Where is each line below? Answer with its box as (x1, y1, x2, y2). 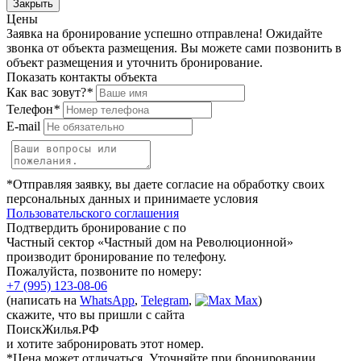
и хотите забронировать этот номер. (6, 336, 204, 351)
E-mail (6, 118, 40, 133)
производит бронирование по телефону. (6, 249, 226, 263)
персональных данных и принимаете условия (6, 191, 258, 205)
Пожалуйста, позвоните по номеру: (6, 263, 201, 278)
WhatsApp (80, 293, 135, 307)
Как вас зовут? (6, 85, 86, 99)
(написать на (6, 293, 80, 307)
